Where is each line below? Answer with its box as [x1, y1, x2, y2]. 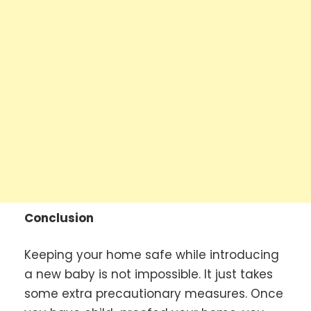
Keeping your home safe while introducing [24, 246, 279, 264]
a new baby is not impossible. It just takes [24, 266, 273, 283]
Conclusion [24, 209, 94, 226]
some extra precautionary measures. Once [24, 285, 283, 303]
